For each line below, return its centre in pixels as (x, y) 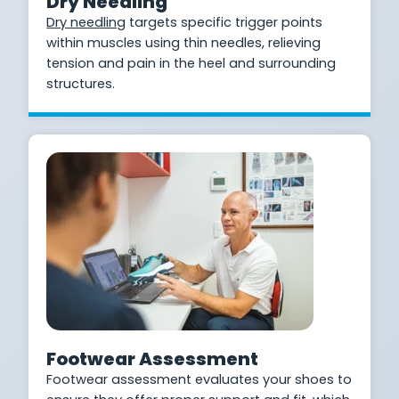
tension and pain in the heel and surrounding (191, 63)
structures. (81, 83)
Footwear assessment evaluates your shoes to (199, 379)
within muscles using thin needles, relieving (184, 42)
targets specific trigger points (224, 22)
